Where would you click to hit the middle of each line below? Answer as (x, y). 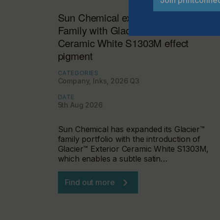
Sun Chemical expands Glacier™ (130, 17)
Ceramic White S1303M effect (123, 43)
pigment (75, 56)
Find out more (90, 182)
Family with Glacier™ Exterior (123, 30)
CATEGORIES (78, 73)
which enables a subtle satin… (112, 159)
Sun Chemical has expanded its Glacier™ (131, 129)
